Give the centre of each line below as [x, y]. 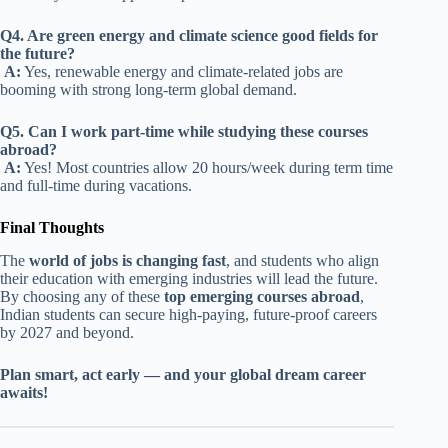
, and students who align [302, 260]
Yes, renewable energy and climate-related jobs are [182, 71]
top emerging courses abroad [262, 296]
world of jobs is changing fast [127, 260]
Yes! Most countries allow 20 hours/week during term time [207, 167]
